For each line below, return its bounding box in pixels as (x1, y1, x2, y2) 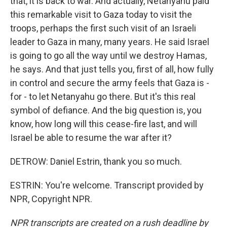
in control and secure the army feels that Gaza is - (10, 78, 209, 88)
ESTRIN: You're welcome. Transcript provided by (10, 180, 204, 191)
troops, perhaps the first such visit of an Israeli (10, 23, 196, 33)
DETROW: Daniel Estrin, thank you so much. (10, 156, 182, 167)
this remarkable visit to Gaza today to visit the (10, 9, 192, 20)
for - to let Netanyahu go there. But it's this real (10, 91, 196, 102)
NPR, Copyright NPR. (10, 194, 92, 204)
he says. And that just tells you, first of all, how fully (10, 64, 214, 74)
